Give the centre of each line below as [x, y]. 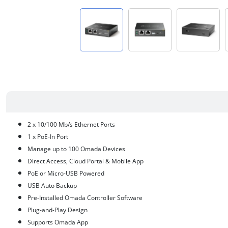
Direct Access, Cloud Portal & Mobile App [85, 161]
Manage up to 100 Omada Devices [76, 149]
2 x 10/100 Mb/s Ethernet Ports [71, 124]
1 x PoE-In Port [48, 137]
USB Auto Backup [52, 186]
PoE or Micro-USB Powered [66, 173]
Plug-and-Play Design [58, 210]
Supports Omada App [58, 222]
